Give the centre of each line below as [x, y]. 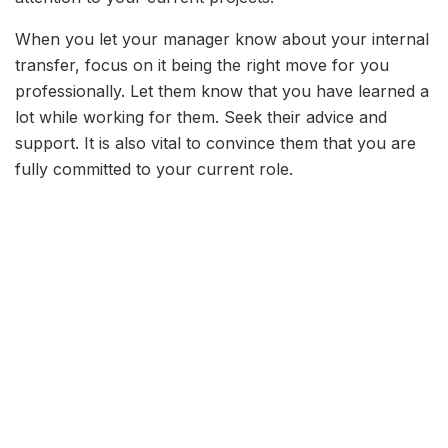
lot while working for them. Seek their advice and [201, 117]
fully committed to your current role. [154, 169]
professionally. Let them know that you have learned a [222, 91]
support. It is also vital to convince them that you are [215, 143]
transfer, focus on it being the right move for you [202, 65]
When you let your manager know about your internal [222, 39]
